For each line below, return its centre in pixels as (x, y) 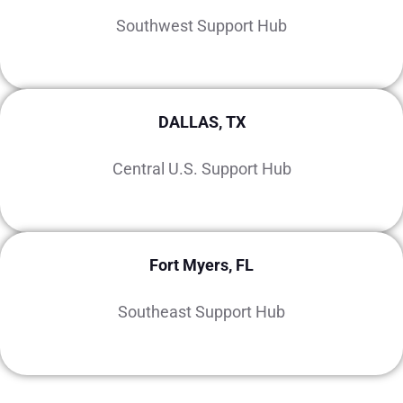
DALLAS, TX (201, 122)
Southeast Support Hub (201, 312)
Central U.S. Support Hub (201, 169)
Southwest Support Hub (201, 26)
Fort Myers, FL (201, 265)
